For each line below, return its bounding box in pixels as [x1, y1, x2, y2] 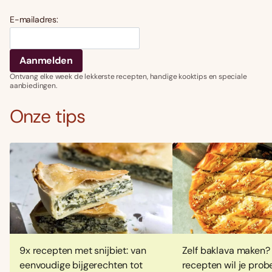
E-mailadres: [10, 13, 58, 25]
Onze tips [10, 104, 85, 128]
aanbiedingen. [10, 80, 57, 90]
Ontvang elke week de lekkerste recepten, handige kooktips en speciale [10, 71, 247, 81]
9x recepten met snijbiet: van [19, 244, 146, 257]
